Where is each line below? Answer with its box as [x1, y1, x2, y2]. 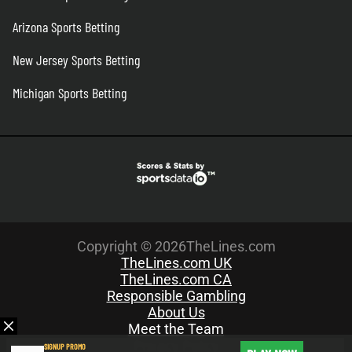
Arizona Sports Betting [13, 18, 119, 36]
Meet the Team [128, 321, 224, 338]
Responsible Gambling [106, 288, 246, 305]
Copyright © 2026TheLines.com [76, 238, 276, 255]
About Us [147, 304, 205, 321]
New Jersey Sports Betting [13, 51, 140, 69]
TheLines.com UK [120, 255, 232, 272]
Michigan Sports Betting [13, 84, 126, 102]
